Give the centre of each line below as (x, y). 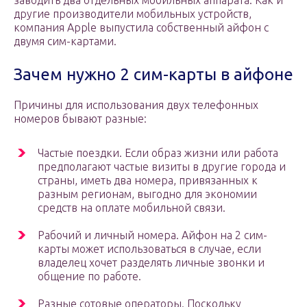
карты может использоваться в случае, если (149, 249)
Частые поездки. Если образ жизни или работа (158, 153)
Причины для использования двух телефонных (136, 105)
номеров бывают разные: (80, 119)
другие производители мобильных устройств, (133, 14)
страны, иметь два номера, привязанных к (148, 181)
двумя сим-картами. (65, 41)
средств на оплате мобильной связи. (132, 208)
